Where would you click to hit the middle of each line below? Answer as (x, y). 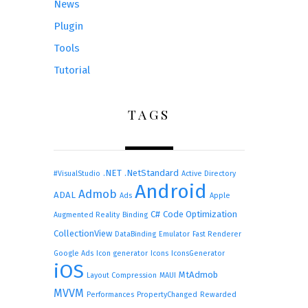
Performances (110, 295)
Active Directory (208, 174)
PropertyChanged (167, 295)
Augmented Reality (86, 215)
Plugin (68, 26)
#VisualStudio (77, 174)
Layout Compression (121, 276)
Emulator (174, 234)
